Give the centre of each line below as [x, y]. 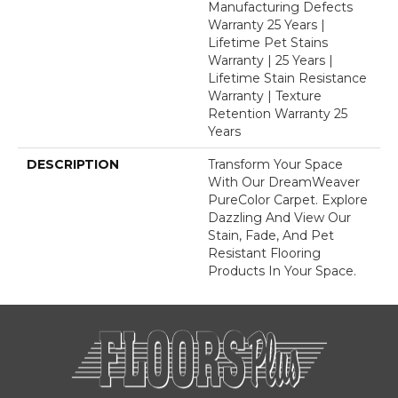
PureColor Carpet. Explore [288, 199]
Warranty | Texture [265, 96]
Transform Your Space [275, 164]
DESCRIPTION [73, 164]
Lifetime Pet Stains [268, 42]
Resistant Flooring [264, 253]
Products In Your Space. [282, 271]
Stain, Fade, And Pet [271, 235]
